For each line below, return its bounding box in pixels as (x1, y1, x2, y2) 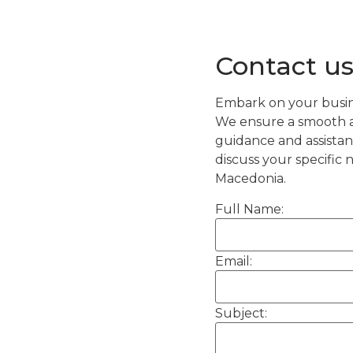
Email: (215, 253, 252, 269)
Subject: (215, 305, 267, 321)
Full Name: (215, 201, 284, 217)
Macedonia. (215, 170, 286, 186)
